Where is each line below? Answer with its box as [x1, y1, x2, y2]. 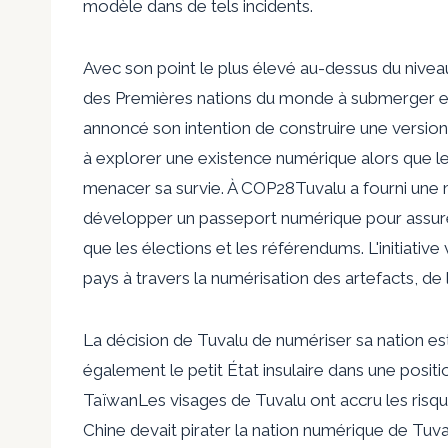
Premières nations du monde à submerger [115, 87, 435, 108]
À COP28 [227, 177, 295, 198]
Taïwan [83, 389, 138, 410]
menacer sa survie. [83, 177, 227, 198]
